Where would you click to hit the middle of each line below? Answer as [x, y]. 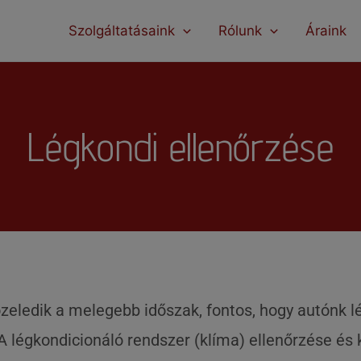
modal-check [222, 11]
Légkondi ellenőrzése [180, 147]
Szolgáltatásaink [121, 31]
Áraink [326, 31]
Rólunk [240, 31]
